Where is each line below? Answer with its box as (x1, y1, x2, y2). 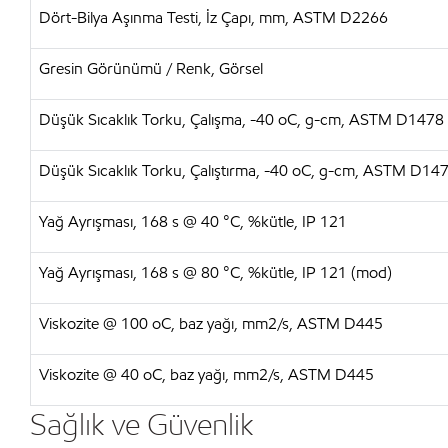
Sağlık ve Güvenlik (30, 405, 254, 443)
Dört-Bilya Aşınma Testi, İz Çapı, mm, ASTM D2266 (39, 7, 388, 28)
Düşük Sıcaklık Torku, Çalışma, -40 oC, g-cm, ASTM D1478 (39, 109, 444, 130)
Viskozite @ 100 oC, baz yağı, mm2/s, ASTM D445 (39, 313, 383, 334)
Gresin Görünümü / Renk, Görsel (39, 58, 263, 79)
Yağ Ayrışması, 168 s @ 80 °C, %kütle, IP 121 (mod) (39, 262, 392, 283)
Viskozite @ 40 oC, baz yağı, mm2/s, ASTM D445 (39, 364, 374, 385)
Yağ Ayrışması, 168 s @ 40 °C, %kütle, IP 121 (39, 211, 347, 232)
